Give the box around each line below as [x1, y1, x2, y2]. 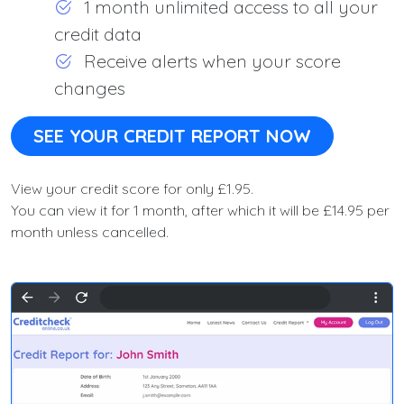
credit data [54, 23, 142, 45]
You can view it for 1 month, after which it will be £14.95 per [11, 201, 390, 219]
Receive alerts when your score [79, 50, 341, 72]
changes [54, 77, 125, 99]
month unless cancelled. [11, 223, 169, 241]
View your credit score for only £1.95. [11, 179, 253, 197]
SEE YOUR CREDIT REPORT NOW [33, 124, 311, 147]
